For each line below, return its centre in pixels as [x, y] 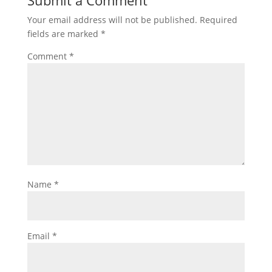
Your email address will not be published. [112, 20]
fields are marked [64, 34]
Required [218, 20]
